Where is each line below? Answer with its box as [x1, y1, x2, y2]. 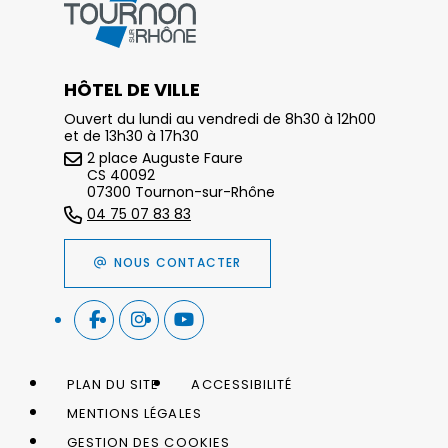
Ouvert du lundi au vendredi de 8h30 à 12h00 [64, 108, 376, 129]
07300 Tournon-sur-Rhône [87, 181, 275, 202]
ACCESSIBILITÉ [191, 374, 293, 394]
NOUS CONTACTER [113, 254, 242, 272]
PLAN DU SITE [67, 374, 160, 394]
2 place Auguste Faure [87, 147, 243, 168]
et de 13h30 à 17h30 [64, 125, 199, 146]
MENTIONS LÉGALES [67, 403, 202, 423]
